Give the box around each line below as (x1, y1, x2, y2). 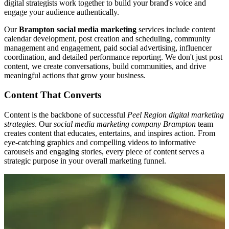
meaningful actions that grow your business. (4, 71, 146, 80)
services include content (136, 25, 215, 34)
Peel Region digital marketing (127, 110, 224, 120)
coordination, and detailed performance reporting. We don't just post (4, 52, 222, 61)
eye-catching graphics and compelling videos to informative (4, 138, 196, 147)
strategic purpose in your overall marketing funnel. (4, 156, 166, 166)
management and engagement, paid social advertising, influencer (4, 43, 212, 52)
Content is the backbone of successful (4, 110, 127, 120)
